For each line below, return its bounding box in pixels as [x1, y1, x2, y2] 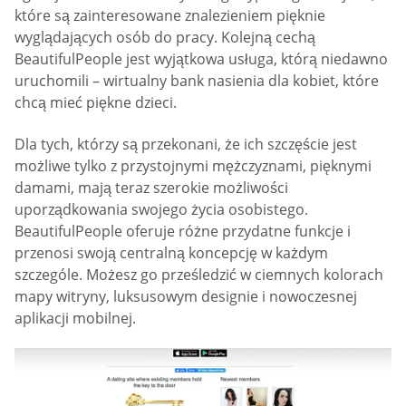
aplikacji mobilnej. [14, 307, 136, 328]
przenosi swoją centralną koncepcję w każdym [14, 242, 328, 263]
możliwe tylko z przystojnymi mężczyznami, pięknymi [14, 155, 372, 176]
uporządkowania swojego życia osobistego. [14, 198, 308, 219]
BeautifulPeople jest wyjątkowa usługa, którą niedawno [14, 49, 388, 70]
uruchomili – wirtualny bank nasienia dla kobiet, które [14, 71, 379, 92]
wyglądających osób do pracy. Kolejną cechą [14, 27, 315, 48]
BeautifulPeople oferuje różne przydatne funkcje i [14, 220, 351, 241]
